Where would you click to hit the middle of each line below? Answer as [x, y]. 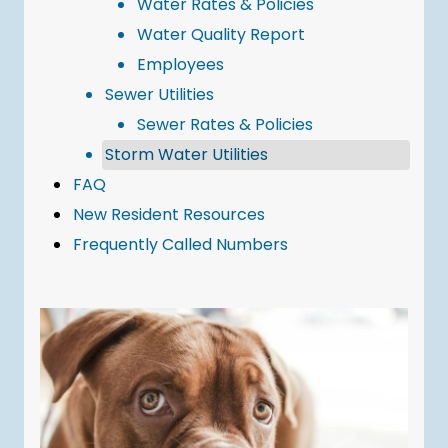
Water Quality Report [221, 34]
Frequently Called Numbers [180, 244]
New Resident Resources [169, 214]
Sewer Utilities [159, 94]
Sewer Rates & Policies [225, 124]
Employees [180, 64]
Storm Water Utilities [186, 154]
